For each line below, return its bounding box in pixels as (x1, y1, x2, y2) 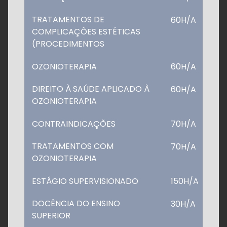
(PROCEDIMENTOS (32, 37, 104, 50)
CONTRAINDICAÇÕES (32, 118, 116, 130)
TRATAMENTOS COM (32, 140, 113, 152)
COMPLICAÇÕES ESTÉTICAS (32, 25, 140, 37)
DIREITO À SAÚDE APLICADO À (32, 83, 149, 95)
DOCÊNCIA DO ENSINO (32, 197, 120, 209)
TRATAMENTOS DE (32, 13, 104, 25)
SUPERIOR (32, 209, 70, 221)
